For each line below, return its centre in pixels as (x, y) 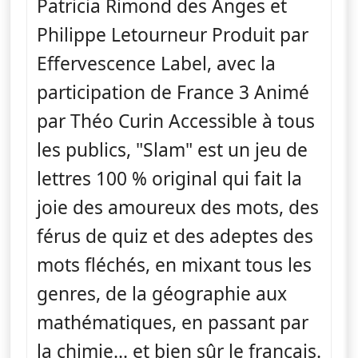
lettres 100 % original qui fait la (169, 178)
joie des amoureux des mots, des (178, 207)
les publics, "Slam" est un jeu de (172, 149)
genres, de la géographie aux (162, 293)
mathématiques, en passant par (173, 322)
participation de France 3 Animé (173, 92)
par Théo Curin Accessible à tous (176, 121)
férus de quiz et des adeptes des (175, 236)
